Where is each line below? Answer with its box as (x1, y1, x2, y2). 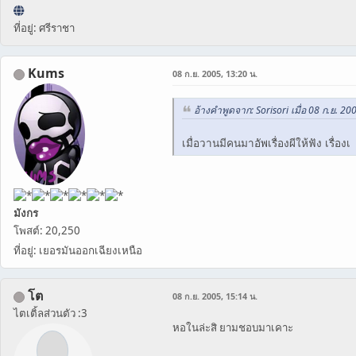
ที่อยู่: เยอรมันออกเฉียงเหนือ (14, 243, 142, 258)
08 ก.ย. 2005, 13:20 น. (172, 68, 257, 80)
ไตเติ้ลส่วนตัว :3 (14, 306, 87, 321)
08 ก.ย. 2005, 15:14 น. (172, 290, 257, 303)
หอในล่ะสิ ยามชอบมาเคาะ (172, 320, 293, 335)
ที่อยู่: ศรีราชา (14, 21, 75, 36)
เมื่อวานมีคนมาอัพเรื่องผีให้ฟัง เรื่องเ (182, 135, 350, 151)
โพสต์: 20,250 (14, 223, 80, 238)
